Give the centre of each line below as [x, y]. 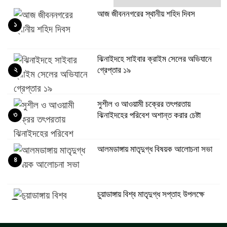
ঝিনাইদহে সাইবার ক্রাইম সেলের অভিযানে [154, 59]
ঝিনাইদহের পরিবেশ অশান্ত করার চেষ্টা [149, 115]
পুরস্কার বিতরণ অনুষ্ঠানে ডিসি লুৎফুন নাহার [154, 205]
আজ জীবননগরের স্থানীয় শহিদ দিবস [146, 14]
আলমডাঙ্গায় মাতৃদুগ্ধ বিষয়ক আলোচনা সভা [155, 149]
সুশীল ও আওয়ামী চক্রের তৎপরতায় [144, 104]
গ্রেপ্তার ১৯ [114, 70]
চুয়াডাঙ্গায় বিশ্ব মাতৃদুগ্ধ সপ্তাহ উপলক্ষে [150, 194]
